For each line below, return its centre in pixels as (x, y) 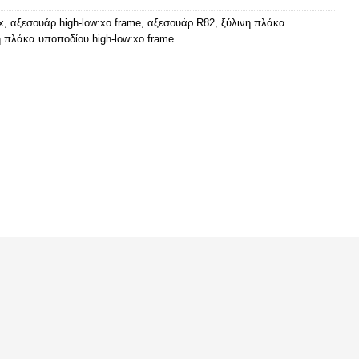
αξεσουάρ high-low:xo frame (76, 22)
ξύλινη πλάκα (253, 22)
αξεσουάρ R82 (181, 22)
